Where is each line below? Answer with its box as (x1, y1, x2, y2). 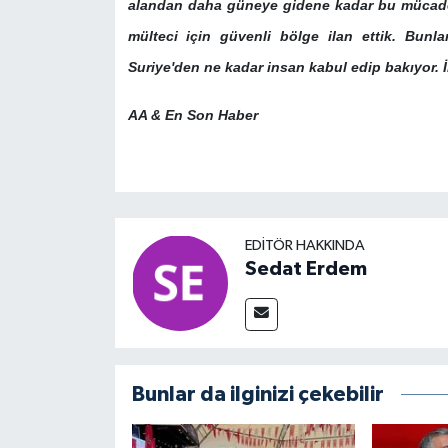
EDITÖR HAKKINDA (244, 237, 365, 253)
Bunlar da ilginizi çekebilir (131, 383, 384, 405)
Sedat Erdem (244, 258, 367, 279)
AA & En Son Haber (127, 106, 262, 123)
